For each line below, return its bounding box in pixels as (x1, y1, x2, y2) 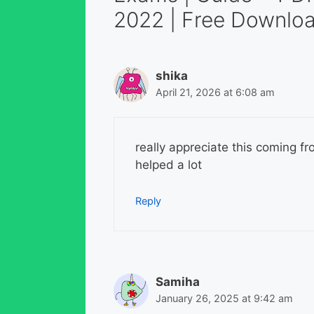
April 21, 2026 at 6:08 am (156, 86, 275, 98)
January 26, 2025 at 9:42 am (156, 292, 293, 304)
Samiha (156, 274, 200, 289)
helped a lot (135, 158, 202, 172)
